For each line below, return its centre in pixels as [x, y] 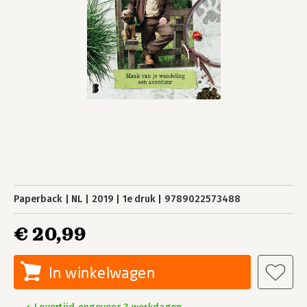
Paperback [38, 199]
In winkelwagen [102, 272]
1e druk [139, 199]
